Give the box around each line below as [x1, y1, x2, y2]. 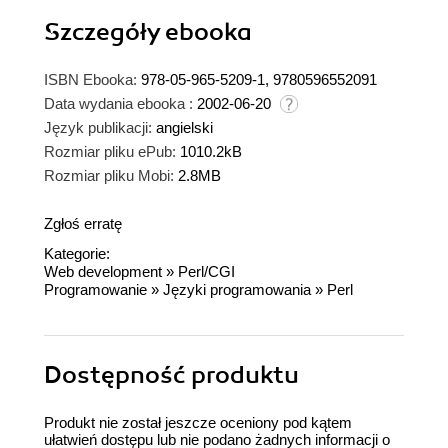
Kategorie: [44, 245, 110, 263]
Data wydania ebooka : [44, 95, 193, 113]
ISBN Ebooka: [44, 71, 137, 89]
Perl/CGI [178, 263, 235, 281]
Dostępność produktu [44, 360, 299, 391]
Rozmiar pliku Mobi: [44, 167, 174, 185]
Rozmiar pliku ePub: [44, 143, 176, 161]
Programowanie [44, 281, 147, 299]
